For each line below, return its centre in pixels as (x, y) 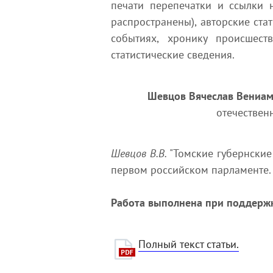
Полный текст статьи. (189, 244)
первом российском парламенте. (191, 170)
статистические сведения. (173, 55)
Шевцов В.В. (139, 153)
